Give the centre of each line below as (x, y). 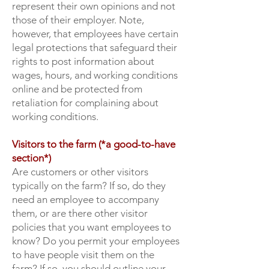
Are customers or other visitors (80, 172)
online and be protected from (77, 89)
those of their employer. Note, (78, 20)
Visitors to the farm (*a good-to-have (94, 144)
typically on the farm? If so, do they (89, 186)
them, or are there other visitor (80, 213)
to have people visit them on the (83, 255)
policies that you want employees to (92, 227)
